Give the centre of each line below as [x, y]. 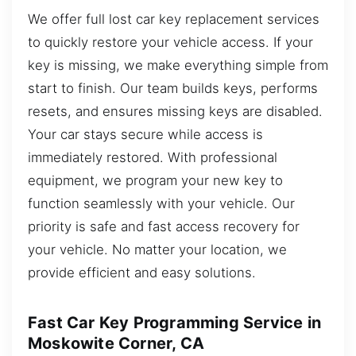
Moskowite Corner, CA [116, 343]
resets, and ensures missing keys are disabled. [175, 111]
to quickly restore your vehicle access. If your [170, 42]
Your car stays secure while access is [145, 134]
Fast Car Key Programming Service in [175, 322]
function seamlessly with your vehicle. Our [161, 203]
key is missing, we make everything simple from [178, 65]
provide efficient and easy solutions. [142, 272]
